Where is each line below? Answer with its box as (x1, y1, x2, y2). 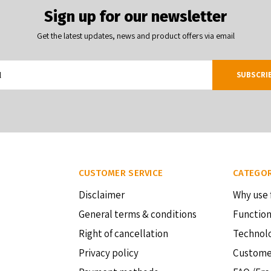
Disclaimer (78, 188, 125, 201)
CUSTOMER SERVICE (78, 168, 163, 178)
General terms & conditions (78, 207, 197, 221)
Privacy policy (78, 246, 139, 260)
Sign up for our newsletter (44, 8, 227, 26)
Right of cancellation (78, 227, 168, 240)
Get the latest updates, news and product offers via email (36, 30, 235, 41)
